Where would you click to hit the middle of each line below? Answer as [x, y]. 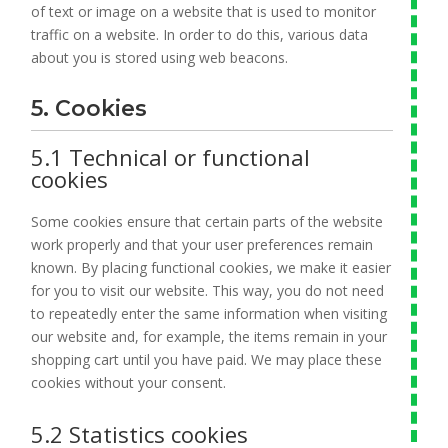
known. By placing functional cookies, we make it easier [211, 267]
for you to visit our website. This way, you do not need [208, 290]
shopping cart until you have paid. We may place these [207, 359]
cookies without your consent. [129, 382]
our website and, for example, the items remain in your [209, 336]
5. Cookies [89, 108]
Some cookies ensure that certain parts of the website [207, 221]
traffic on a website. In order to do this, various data [200, 34]
